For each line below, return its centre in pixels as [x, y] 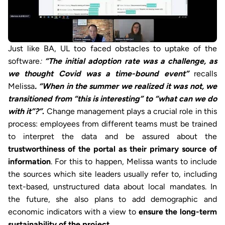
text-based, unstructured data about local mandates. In [113, 186]
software [24, 61]
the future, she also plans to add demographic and [113, 199]
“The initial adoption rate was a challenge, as [131, 61]
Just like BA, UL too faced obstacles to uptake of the [113, 48]
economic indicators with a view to [73, 211]
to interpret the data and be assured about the [113, 136]
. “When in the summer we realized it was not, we [126, 86]
